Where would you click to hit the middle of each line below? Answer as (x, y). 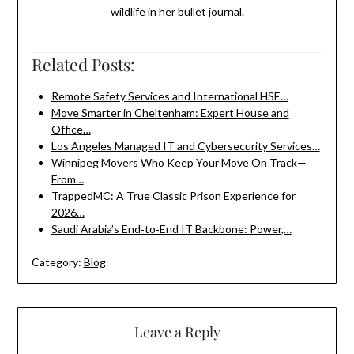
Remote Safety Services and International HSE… (169, 96)
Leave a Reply (177, 332)
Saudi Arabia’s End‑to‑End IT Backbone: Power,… (171, 229)
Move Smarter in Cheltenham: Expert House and (170, 113)
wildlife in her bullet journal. (177, 12)
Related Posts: (83, 64)
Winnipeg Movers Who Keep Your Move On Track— (179, 163)
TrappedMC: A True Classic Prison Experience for (173, 196)
